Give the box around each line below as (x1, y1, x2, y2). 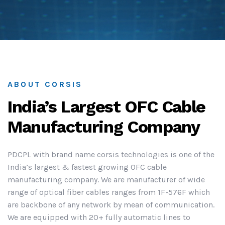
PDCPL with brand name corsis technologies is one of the (8, 150, 214, 160)
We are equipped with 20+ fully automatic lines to (8, 212, 190, 222)
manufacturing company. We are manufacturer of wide (8, 175, 205, 185)
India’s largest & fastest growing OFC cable (8, 162, 167, 172)
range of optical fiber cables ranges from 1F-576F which (8, 187, 210, 197)
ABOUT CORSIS (8, 79, 83, 89)
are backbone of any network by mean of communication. (8, 200, 214, 210)
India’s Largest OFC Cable (8, 96, 206, 117)
